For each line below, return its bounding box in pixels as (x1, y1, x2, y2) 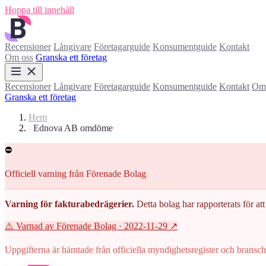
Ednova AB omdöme (33, 123, 113, 133)
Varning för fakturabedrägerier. (5, 199, 134, 209)
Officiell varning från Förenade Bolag (5, 169, 146, 179)
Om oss (5, 52, 33, 62)
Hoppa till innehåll (5, 5, 74, 15)
